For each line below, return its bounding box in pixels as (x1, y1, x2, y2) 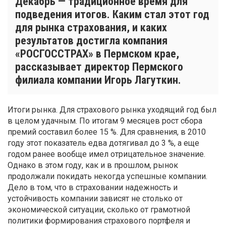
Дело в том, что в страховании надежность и (8, 182, 178, 192)
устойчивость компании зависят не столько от (8, 193, 183, 203)
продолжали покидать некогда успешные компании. (8, 171, 207, 181)
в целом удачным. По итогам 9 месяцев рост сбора (8, 116, 202, 126)
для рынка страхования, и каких (15, 21, 167, 34)
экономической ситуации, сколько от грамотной (8, 204, 190, 214)
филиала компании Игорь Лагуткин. (15, 73, 181, 86)
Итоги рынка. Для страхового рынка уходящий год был (8, 104, 216, 115)
